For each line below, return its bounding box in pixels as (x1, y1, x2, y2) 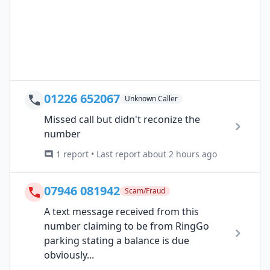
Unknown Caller (125, 93, 178, 104)
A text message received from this (44, 204, 199, 218)
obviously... (44, 248, 94, 262)
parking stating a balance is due (44, 233, 189, 247)
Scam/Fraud (125, 185, 165, 196)
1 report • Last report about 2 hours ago (56, 148, 217, 160)
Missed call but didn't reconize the (44, 112, 200, 126)
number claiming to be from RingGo (44, 219, 209, 233)
